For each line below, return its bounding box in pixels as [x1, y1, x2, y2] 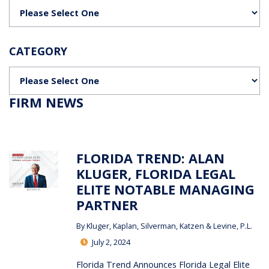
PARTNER [76, 196, 139, 214]
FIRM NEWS [9, 94, 84, 111]
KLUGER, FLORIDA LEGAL [76, 165, 236, 183]
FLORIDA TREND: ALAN [76, 150, 225, 168]
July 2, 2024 [90, 237, 131, 248]
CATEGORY [9, 44, 68, 58]
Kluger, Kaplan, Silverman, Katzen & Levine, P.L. [86, 220, 253, 232]
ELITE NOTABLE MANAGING [76, 181, 255, 199]
